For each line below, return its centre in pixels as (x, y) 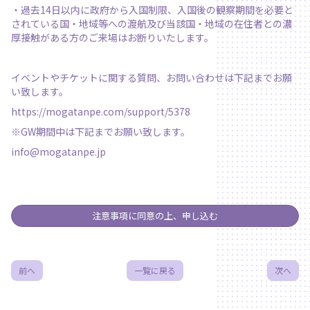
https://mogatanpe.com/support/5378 (101, 112)
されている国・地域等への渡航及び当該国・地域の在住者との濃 (152, 24)
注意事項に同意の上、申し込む (155, 216)
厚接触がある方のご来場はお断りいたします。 (112, 38)
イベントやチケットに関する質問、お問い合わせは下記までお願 (152, 78)
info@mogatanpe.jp (58, 152)
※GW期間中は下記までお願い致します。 (101, 132)
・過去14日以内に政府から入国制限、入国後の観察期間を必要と (152, 10)
